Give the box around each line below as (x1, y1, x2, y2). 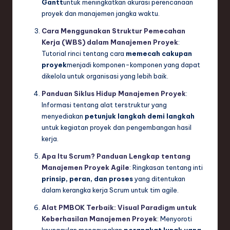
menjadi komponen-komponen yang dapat (67, 61, 200, 69)
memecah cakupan (126, 49, 192, 58)
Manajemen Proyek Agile (42, 163, 129, 172)
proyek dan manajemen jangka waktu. (42, 9, 160, 18)
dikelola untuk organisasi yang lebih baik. (42, 72, 168, 81)
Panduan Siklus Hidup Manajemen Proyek (42, 89, 186, 98)
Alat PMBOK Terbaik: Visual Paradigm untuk (42, 203, 197, 212)
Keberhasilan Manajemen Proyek (42, 215, 157, 223)
